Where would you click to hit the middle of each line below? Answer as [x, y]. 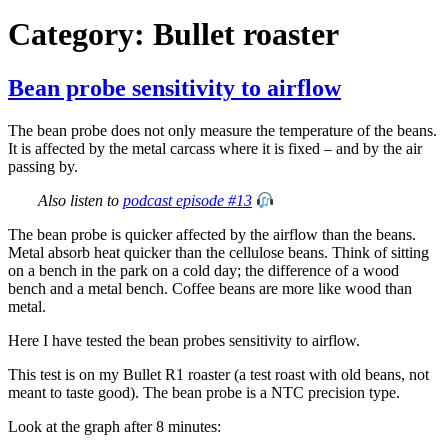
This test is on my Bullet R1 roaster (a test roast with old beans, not [218, 375]
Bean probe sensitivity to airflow [174, 87]
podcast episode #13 [187, 201]
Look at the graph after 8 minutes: [114, 427]
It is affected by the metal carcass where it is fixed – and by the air [215, 148]
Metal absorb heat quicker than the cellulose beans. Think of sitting [218, 253]
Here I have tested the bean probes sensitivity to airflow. [184, 341]
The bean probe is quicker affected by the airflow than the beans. [212, 235]
